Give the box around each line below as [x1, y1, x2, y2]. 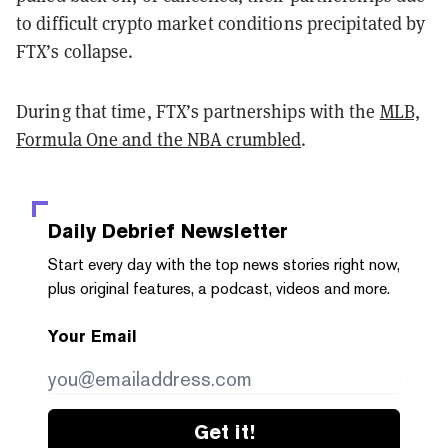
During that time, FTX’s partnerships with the [16, 98, 380, 123]
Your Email [48, 326, 137, 346]
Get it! [193, 419, 255, 444]
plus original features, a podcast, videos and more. [48, 278, 390, 298]
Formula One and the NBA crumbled [16, 126, 302, 151]
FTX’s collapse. [16, 38, 134, 63]
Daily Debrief [48, 218, 175, 243]
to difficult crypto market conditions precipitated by [16, 10, 426, 35]
